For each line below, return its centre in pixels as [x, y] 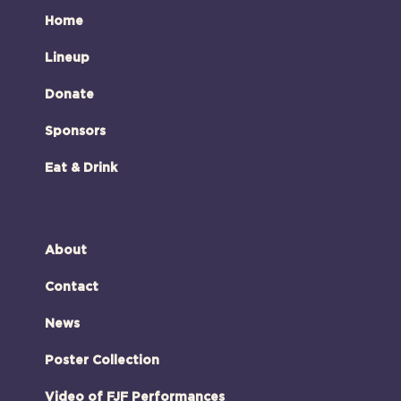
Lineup [67, 58]
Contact [72, 287]
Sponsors [75, 132]
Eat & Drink [81, 168]
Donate [69, 95]
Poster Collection [102, 361]
